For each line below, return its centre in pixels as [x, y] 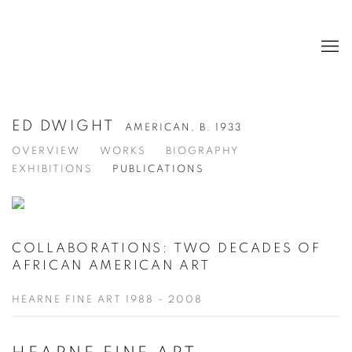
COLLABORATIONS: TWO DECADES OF [167, 248]
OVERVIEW [46, 151]
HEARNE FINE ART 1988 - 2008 [107, 300]
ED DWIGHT [67, 126]
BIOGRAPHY [202, 151]
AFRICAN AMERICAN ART [111, 265]
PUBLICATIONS [158, 169]
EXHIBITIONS [52, 169]
